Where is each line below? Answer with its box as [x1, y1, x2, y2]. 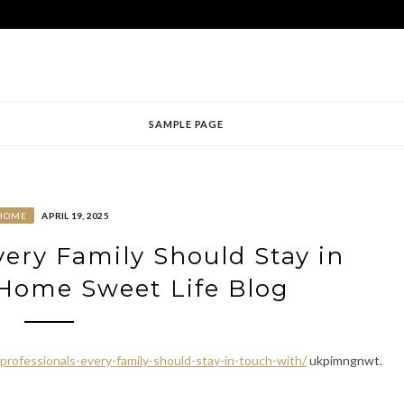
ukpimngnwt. [307, 352, 382, 368]
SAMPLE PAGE [149, 118, 224, 130]
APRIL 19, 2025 [41, 210, 109, 221]
